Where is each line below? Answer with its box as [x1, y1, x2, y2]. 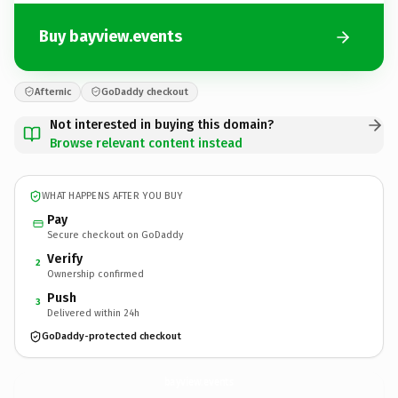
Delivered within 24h [47, 306, 139, 319]
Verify [47, 251, 83, 267]
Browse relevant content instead [50, 135, 243, 151]
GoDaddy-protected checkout [42, 330, 181, 342]
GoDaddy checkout [101, 85, 188, 98]
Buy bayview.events [39, 27, 182, 46]
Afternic [35, 85, 71, 98]
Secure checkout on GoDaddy [47, 228, 183, 241]
